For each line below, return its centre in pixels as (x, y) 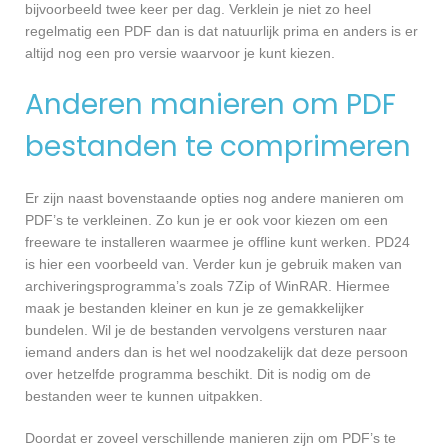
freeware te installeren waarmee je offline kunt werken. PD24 (217, 241)
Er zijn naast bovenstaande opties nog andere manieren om (214, 197)
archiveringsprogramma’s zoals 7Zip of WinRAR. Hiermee (207, 285)
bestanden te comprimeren (218, 147)
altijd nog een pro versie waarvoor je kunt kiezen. (180, 53)
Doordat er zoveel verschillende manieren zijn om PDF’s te (210, 437)
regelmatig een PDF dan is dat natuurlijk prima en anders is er (221, 31)
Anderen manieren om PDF (210, 105)
